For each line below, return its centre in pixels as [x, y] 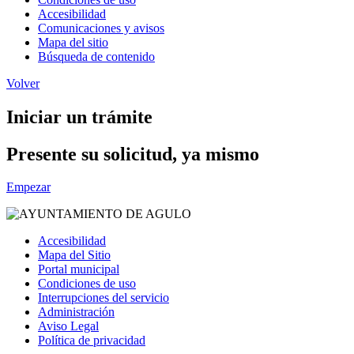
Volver [23, 83]
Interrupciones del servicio [104, 298]
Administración [76, 312]
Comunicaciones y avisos [101, 28]
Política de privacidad [92, 341]
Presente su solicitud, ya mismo [133, 154]
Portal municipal [79, 269]
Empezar [28, 187]
